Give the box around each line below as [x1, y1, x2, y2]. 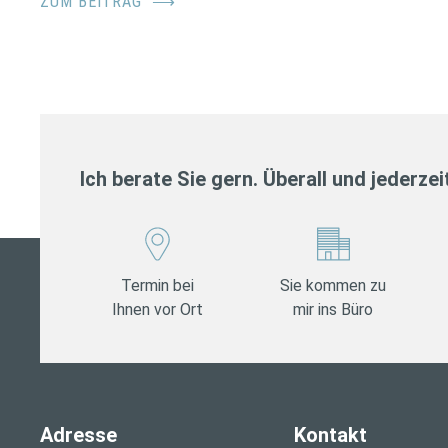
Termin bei [121, 275, 195, 295]
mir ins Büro [293, 299, 374, 319]
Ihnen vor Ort [112, 299, 204, 319]
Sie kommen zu [280, 275, 387, 295]
